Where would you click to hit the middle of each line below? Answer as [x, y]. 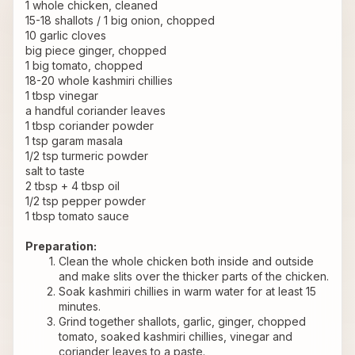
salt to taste [55, 171]
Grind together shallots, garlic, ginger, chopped [182, 322]
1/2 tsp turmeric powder [87, 156]
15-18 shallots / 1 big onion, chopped [120, 21]
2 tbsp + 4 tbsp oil [73, 186]
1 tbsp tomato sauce [77, 216]
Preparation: [61, 246]
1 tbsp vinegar [62, 96]
